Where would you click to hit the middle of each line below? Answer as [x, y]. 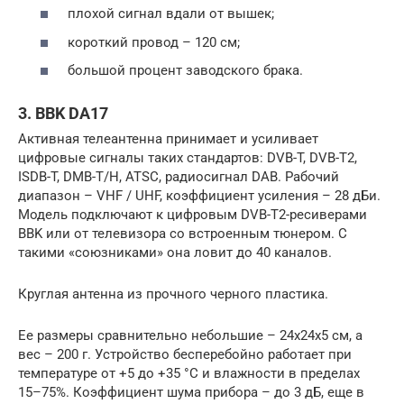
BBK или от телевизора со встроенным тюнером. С [183, 234]
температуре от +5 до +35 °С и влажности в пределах [189, 374]
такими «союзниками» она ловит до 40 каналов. [175, 253]
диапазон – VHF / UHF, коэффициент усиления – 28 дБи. [199, 196]
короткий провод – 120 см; [154, 42]
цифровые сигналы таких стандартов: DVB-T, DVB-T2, [188, 158]
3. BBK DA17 [63, 114]
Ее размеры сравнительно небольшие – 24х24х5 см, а [190, 336]
